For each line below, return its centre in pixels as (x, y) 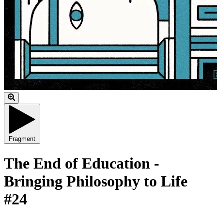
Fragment (22, 139)
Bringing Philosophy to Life (96, 181)
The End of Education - (82, 163)
